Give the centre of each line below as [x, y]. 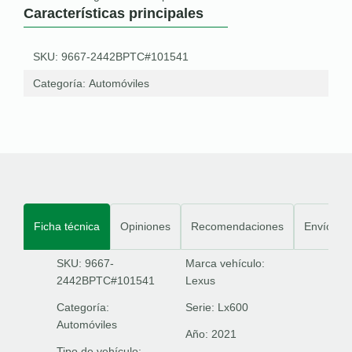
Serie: [202, 307]
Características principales [114, 13]
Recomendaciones [237, 226]
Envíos [321, 226]
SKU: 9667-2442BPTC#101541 [111, 57]
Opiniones [145, 226]
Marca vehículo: [225, 263]
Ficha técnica [67, 226]
